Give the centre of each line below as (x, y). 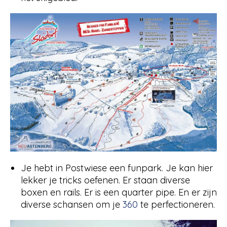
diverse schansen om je (72, 204)
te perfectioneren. (176, 204)
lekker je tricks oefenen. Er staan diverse (105, 180)
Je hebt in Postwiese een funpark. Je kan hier (117, 168)
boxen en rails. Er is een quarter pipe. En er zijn (119, 192)
